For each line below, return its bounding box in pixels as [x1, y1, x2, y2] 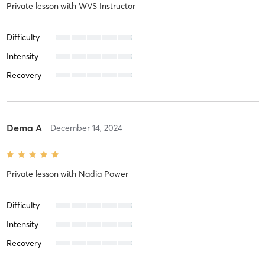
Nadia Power [78, 168, 128, 179]
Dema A [6, 121, 42, 134]
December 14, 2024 [50, 122, 122, 133]
